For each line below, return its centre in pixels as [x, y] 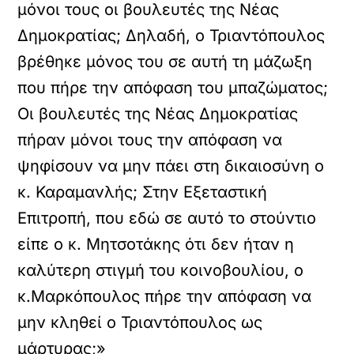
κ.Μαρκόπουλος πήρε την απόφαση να [165, 296]
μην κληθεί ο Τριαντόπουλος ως [140, 322]
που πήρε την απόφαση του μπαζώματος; [173, 88]
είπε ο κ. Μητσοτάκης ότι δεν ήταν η [156, 244]
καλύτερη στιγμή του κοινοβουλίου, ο [161, 270]
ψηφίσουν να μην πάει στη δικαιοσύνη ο [171, 166]
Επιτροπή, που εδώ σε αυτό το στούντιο [167, 218]
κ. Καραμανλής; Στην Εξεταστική [143, 192]
